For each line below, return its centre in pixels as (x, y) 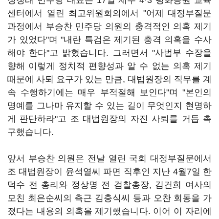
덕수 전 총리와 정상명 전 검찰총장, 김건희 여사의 (109, 185)
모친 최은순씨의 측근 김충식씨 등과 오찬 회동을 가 (109, 198)
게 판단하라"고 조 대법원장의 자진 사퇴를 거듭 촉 (109, 119)
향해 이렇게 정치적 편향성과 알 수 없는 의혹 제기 (109, 66)
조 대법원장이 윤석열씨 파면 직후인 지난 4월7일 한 (109, 172)
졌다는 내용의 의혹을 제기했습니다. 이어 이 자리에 (109, 211)
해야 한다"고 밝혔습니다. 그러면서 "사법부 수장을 (109, 53)
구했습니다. (32, 132)
